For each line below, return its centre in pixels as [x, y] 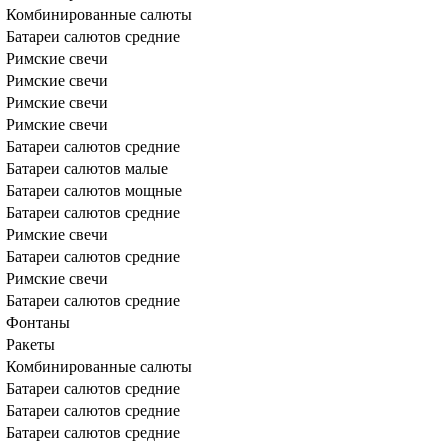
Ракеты [30, 344]
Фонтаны [38, 322]
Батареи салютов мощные [94, 190]
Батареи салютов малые [87, 168]
